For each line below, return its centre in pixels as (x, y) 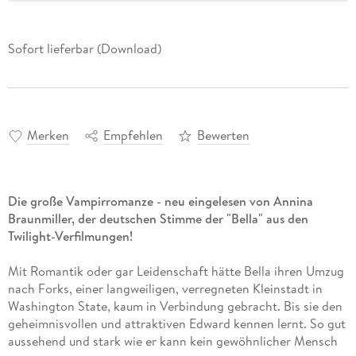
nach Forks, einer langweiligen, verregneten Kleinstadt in (165, 289)
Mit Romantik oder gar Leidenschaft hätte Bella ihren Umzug (176, 271)
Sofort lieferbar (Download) (84, 49)
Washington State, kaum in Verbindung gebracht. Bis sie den (175, 306)
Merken (48, 135)
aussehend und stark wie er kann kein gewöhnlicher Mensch (172, 341)
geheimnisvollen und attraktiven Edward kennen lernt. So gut (176, 324)
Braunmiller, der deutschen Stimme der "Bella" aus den (158, 219)
